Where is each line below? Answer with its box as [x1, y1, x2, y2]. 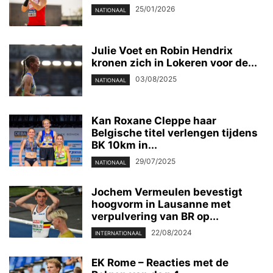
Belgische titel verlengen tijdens [91, 127, 258, 140]
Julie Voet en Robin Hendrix [91, 44, 233, 57]
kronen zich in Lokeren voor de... [91, 57, 257, 69]
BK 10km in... [91, 139, 157, 152]
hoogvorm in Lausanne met [91, 197, 231, 210]
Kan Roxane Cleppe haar [91, 115, 216, 127]
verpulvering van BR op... [91, 210, 219, 222]
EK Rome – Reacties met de [91, 256, 229, 269]
